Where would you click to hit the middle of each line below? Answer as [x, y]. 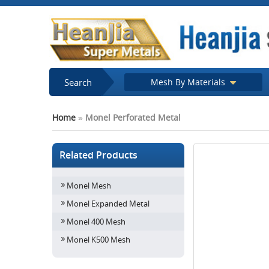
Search [78, 82]
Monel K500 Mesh [98, 240]
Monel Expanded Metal [108, 204]
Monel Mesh [89, 186]
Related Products [100, 155]
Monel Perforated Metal [133, 117]
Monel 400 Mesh [96, 222]
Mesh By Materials [189, 82]
